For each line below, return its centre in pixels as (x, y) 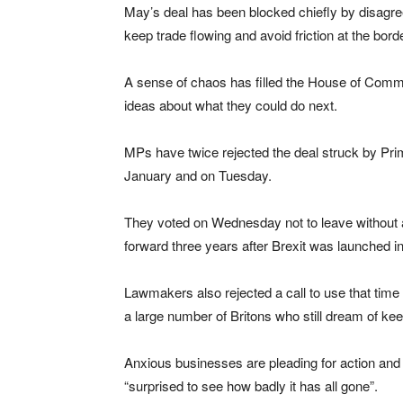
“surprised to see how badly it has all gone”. (251, 385)
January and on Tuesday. (198, 175)
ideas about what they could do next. (231, 104)
